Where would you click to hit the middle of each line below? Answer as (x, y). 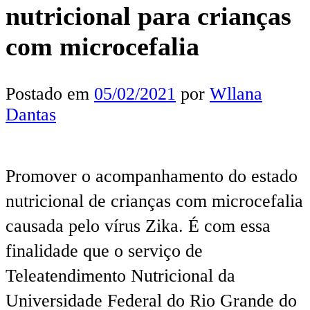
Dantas (31, 114)
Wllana (236, 93)
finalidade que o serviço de (104, 250)
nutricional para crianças (148, 16)
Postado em (50, 93)
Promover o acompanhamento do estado (152, 176)
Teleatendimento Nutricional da (120, 275)
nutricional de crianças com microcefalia (154, 201)
